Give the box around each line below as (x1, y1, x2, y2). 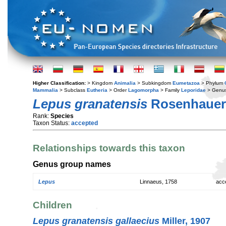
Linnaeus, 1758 (140, 179, 177, 185)
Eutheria (87, 87, 107, 93)
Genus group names (33, 159, 111, 168)
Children (33, 199, 72, 210)
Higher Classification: (33, 80, 87, 86)
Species (50, 112, 74, 120)
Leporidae (181, 87, 206, 93)
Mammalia (33, 87, 58, 93)
